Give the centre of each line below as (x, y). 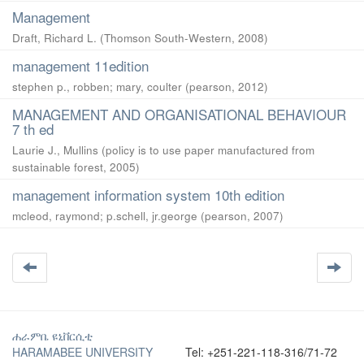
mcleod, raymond (56, 216)
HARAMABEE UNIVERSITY (82, 352)
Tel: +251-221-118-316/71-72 (261, 352)
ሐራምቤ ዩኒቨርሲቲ (52, 336)
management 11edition (80, 65)
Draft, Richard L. (54, 38)
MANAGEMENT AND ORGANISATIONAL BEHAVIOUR (179, 114)
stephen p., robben (61, 87)
